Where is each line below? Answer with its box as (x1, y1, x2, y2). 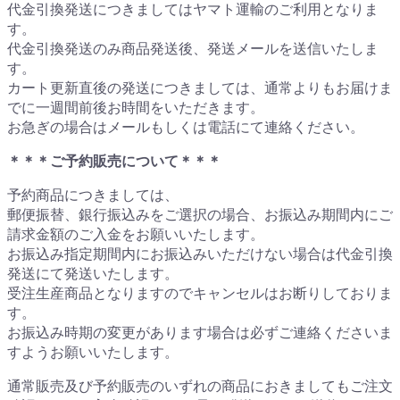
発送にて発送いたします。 (7, 264, 179, 282)
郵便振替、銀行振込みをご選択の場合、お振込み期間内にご (7, 205, 393, 223)
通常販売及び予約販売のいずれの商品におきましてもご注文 (7, 377, 393, 395)
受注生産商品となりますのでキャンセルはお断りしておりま (7, 284, 393, 302)
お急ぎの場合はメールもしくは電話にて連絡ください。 (7, 118, 364, 136)
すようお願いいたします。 (7, 343, 179, 361)
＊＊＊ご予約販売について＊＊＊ (7, 152, 221, 170)
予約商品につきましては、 (7, 186, 179, 204)
